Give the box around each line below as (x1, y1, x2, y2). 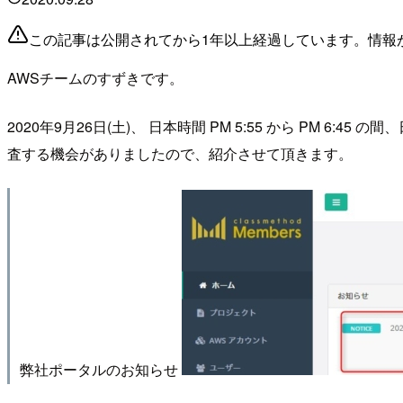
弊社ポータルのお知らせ (19, 358, 182, 379)
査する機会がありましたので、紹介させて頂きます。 (7, 143, 353, 165)
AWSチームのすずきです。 (7, 67, 184, 89)
